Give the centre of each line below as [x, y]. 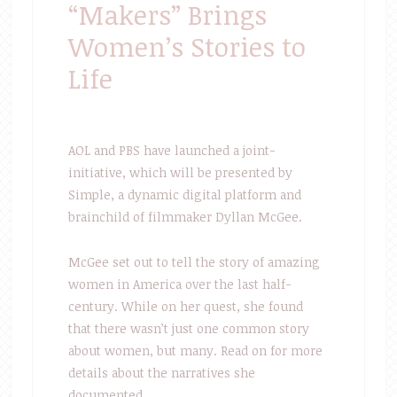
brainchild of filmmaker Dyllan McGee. [185, 217]
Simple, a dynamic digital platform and [184, 195]
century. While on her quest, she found [185, 306]
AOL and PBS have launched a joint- [171, 150]
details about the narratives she [161, 373]
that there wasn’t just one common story [188, 328]
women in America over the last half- [179, 284]
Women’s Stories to [187, 47]
